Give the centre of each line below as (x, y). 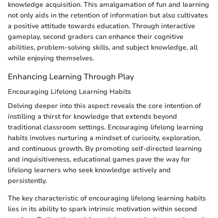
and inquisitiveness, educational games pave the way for (99, 160)
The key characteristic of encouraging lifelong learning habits (107, 199)
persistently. (27, 181)
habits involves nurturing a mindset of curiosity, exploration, (104, 138)
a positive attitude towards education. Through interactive (101, 26)
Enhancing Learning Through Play (71, 77)
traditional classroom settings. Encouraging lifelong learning (106, 127)
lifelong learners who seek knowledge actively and (89, 170)
